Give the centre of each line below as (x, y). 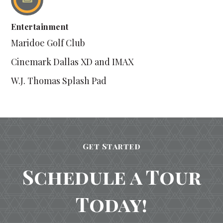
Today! (111, 204)
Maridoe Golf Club (48, 43)
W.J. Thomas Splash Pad (59, 81)
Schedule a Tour (111, 176)
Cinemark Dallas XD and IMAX (72, 62)
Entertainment (40, 27)
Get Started (111, 146)
